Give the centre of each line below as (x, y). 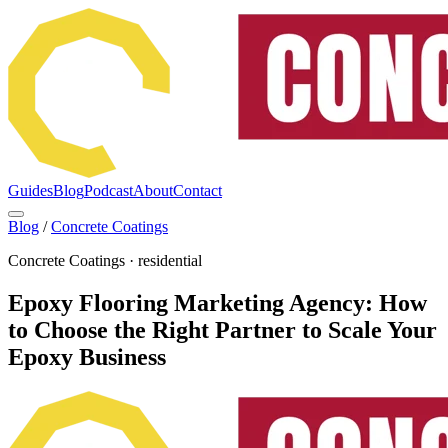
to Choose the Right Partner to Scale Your (222, 329)
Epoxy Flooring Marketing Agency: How (217, 302)
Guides (30, 190)
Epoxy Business (87, 356)
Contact (197, 190)
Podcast (108, 190)
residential (170, 260)
